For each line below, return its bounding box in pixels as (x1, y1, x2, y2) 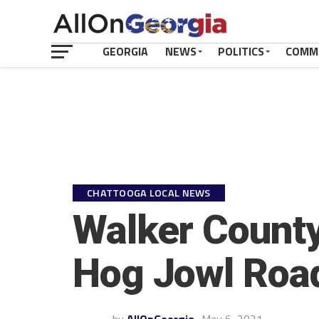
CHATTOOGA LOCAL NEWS (87, 185, 211, 201)
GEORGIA (103, 43, 148, 60)
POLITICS (218, 43, 264, 60)
